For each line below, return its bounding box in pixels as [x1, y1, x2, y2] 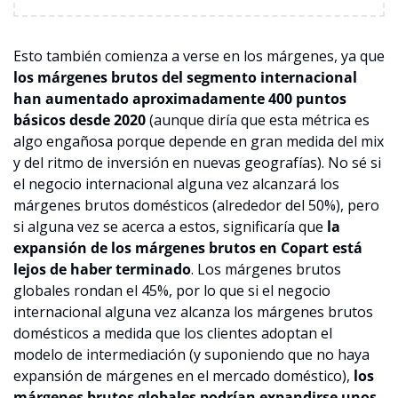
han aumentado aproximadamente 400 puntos [13, 88, 346, 108]
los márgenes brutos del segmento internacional [13, 67, 357, 87]
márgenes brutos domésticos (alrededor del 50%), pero [13, 195, 379, 215]
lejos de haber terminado [13, 259, 191, 279]
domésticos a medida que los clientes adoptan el [13, 322, 332, 343]
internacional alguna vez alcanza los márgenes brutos [13, 301, 373, 322]
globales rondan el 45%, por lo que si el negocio [13, 280, 330, 300]
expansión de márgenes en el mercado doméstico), [13, 365, 354, 386]
